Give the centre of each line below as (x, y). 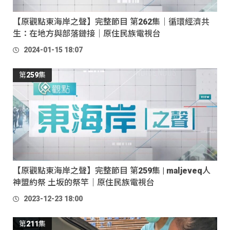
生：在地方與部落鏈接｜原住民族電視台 (87, 33)
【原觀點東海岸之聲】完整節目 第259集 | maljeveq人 (112, 170)
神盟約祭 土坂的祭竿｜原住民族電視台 (84, 182)
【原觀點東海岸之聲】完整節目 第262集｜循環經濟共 (111, 22)
